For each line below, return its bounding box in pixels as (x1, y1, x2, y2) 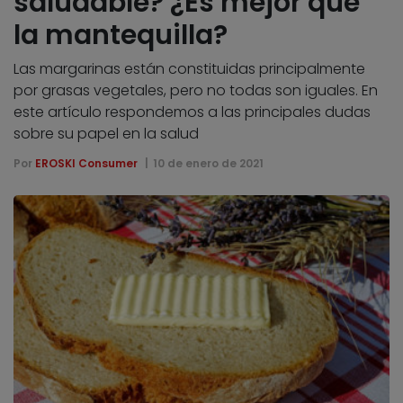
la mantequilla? (13, 15, 228, 54)
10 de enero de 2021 (152, 155, 264, 171)
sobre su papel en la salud (13, 122, 199, 144)
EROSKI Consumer (35, 155, 138, 171)
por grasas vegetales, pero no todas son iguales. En (13, 79, 378, 101)
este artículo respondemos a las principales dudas (13, 101, 371, 122)
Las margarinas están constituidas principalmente (13, 58, 365, 79)
